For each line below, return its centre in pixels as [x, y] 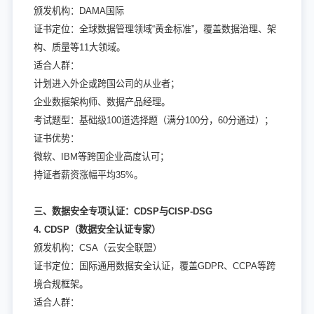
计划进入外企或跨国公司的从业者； [106, 84]
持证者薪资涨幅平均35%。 [88, 175]
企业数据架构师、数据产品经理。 [102, 102]
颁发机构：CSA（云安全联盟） [97, 248]
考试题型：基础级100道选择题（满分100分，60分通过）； [153, 121]
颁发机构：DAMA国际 [78, 11]
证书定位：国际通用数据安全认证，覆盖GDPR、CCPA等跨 [154, 266]
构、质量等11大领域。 [79, 48]
